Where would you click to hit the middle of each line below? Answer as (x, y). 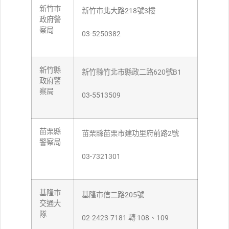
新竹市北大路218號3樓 (119, 11)
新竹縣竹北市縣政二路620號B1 (132, 73)
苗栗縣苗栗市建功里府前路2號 (130, 134)
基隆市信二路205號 (113, 195)
